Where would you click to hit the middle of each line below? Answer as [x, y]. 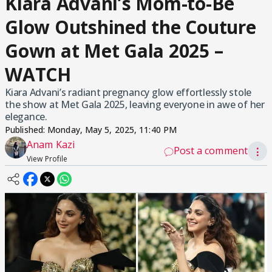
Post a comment [210, 151]
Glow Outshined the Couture [131, 27]
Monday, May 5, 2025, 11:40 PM [112, 130]
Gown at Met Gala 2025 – [114, 51]
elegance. [26, 117]
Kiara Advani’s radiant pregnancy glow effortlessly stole [128, 92]
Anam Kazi [51, 144]
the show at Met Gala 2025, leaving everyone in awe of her [135, 104]
